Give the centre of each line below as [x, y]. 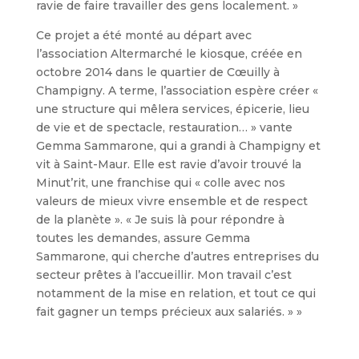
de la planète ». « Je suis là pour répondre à [160, 220]
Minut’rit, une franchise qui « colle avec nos [160, 183]
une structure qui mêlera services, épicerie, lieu [172, 109]
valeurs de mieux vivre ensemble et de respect [171, 201]
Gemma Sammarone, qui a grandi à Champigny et [178, 146]
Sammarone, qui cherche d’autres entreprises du [177, 256]
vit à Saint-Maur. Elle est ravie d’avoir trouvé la [168, 164]
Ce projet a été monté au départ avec [143, 35]
